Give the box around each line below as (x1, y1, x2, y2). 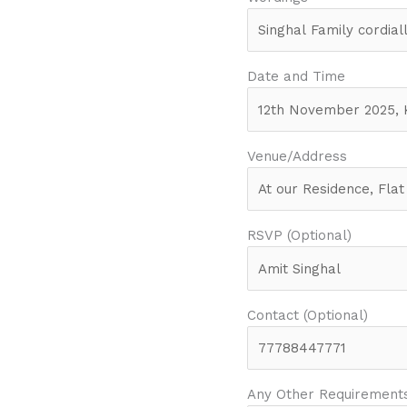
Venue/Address (247, 147, 347, 164)
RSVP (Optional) (247, 227, 352, 244)
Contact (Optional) (247, 306, 368, 323)
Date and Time (247, 68, 345, 85)
